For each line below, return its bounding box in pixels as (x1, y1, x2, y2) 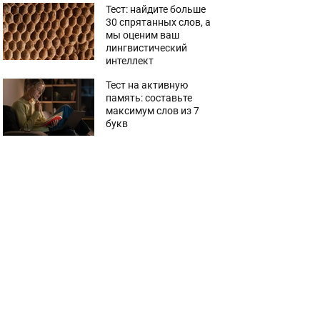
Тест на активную (106, 79, 188, 91)
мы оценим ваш (106, 29, 179, 41)
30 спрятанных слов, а (106, 16, 211, 28)
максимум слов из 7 (106, 105, 199, 116)
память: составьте (106, 92, 192, 104)
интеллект (106, 55, 154, 66)
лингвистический (106, 42, 187, 54)
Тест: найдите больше (106, 4, 206, 15)
